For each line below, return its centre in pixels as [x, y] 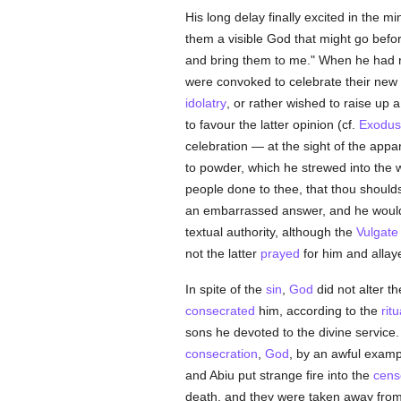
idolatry [205, 103]
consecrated [220, 311]
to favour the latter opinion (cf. [272, 124]
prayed [280, 253]
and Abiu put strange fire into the [279, 375]
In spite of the [225, 289]
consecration [221, 354]
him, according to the [318, 311]
